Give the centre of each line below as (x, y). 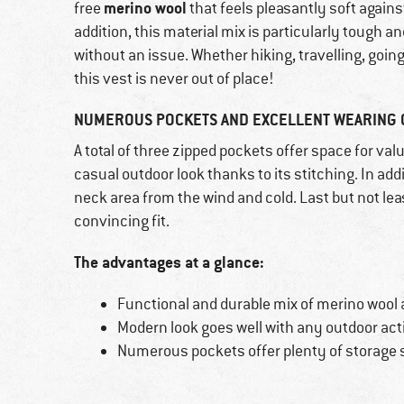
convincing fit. (122, 221)
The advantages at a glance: (169, 262)
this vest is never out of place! (174, 79)
